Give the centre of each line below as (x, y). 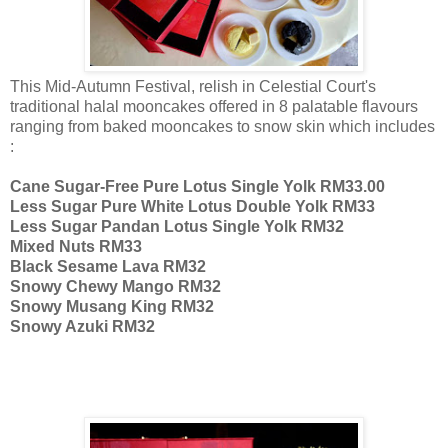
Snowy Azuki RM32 (82, 326)
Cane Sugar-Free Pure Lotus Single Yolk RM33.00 (197, 186)
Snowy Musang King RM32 (112, 306)
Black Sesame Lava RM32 (108, 266)
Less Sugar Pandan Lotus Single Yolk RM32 (177, 226)
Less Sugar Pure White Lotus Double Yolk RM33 (192, 206)
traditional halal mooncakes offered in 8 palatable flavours (214, 106)
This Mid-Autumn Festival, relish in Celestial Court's (193, 86)
